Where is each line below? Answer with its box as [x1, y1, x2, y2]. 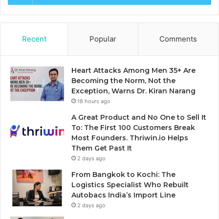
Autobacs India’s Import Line [71, 191, 175, 200]
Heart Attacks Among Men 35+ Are [71, 66, 196, 75]
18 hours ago [77, 98, 110, 105]
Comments [159, 34, 197, 44]
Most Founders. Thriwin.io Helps [71, 133, 188, 143]
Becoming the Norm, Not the [71, 76, 175, 86]
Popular [89, 34, 116, 44]
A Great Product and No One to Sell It [71, 113, 206, 122]
